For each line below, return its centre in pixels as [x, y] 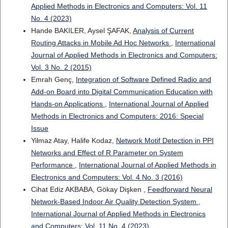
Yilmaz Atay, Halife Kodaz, [73, 141]
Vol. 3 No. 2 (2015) [61, 67]
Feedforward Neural [180, 190]
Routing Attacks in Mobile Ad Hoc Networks [101, 43]
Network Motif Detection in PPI [165, 141]
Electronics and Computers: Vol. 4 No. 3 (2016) [107, 177]
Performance [53, 165]
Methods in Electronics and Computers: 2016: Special [117, 116]
